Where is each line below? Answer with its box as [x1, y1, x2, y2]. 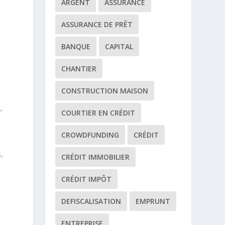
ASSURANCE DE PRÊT [61, 20, 133, 29]
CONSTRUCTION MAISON [61, 86, 149, 95]
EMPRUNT [136, 196, 171, 206]
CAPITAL [105, 42, 134, 51]
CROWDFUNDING [61, 130, 120, 140]
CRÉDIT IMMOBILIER [61, 152, 130, 162]
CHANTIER [61, 64, 97, 73]
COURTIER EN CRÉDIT [61, 108, 136, 118]
